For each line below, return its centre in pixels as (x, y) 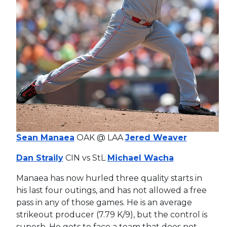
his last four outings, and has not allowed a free (111, 190)
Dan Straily (40, 158)
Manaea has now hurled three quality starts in (109, 178)
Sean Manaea (45, 137)
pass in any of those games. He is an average (104, 202)
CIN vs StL (85, 158)
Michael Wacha (140, 158)
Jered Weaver (156, 137)
